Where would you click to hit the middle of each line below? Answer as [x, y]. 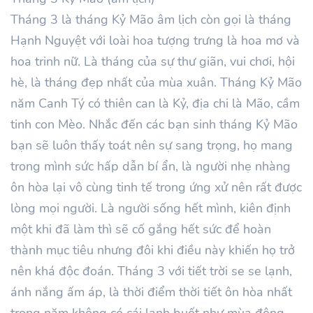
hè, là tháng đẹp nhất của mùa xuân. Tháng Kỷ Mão [156, 82]
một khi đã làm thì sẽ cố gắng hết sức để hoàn [141, 229]
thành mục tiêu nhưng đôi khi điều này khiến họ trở [153, 250]
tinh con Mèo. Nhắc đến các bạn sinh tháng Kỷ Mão [154, 124]
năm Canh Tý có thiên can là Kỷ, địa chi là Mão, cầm [155, 103]
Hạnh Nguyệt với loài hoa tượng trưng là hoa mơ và [155, 40]
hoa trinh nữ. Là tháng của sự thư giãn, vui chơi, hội [153, 61]
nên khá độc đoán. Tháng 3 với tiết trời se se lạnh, [151, 271]
